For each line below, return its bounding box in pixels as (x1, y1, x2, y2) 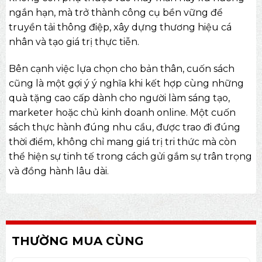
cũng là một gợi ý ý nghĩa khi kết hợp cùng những (8, 78, 244, 89)
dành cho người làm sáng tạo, (89, 92, 230, 104)
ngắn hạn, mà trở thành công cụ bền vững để (8, 7, 223, 19)
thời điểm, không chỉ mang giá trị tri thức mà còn (8, 136, 236, 148)
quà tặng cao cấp (8, 92, 90, 104)
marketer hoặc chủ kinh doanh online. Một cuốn (8, 107, 236, 119)
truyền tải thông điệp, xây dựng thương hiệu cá (8, 22, 232, 33)
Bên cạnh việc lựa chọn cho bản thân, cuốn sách (8, 63, 235, 75)
